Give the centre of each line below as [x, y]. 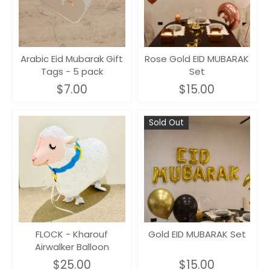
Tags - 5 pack [72, 71]
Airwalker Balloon [72, 246]
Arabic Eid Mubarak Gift [72, 58]
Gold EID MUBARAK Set [197, 234]
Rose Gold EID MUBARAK [197, 58]
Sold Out [166, 123]
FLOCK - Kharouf [72, 234]
